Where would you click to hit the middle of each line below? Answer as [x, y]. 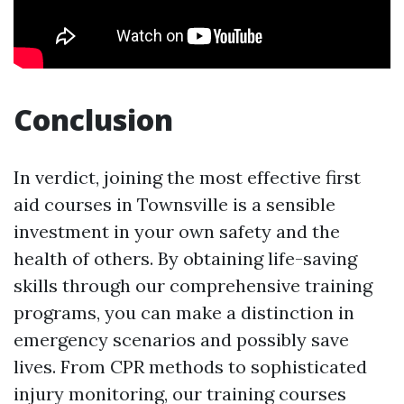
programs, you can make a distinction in [184, 313]
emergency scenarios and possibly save [181, 340]
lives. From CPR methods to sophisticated [190, 367]
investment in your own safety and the [177, 232]
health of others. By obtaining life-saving [185, 259]
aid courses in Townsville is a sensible [174, 205]
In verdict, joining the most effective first [187, 178]
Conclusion [93, 120]
